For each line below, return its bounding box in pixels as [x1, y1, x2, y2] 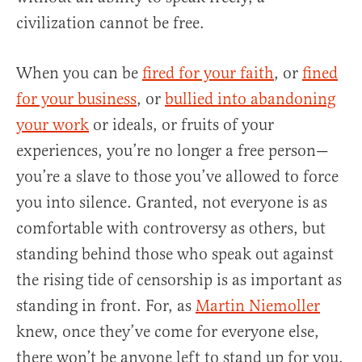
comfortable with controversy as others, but [16, 218, 326, 239]
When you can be [16, 63, 142, 84]
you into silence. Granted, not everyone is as [16, 192, 327, 213]
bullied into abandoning [165, 89, 335, 110]
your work [16, 115, 89, 136]
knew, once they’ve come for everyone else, [16, 322, 319, 343]
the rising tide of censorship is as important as [16, 270, 342, 291]
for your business [16, 89, 137, 110]
